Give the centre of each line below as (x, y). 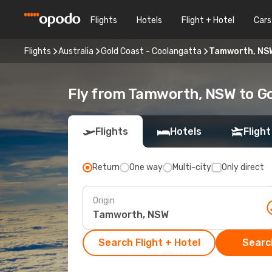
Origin (104, 200)
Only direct (243, 167)
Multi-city (192, 167)
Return (106, 167)
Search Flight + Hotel (149, 243)
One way (146, 167)
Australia (76, 51)
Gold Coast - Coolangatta (151, 51)
